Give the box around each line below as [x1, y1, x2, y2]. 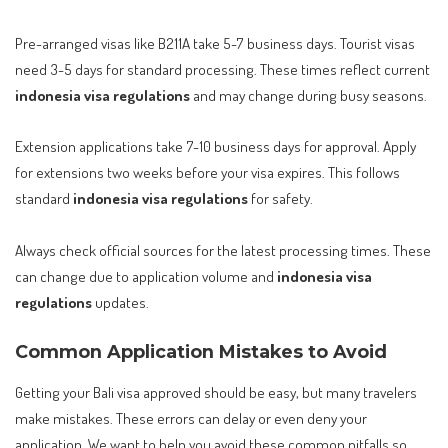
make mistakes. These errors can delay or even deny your [15, 408, 367, 429]
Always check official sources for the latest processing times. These [15, 239, 431, 260]
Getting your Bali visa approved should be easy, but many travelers [15, 382, 417, 403]
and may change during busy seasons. [190, 84, 427, 105]
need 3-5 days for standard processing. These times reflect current [15, 58, 430, 79]
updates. [92, 291, 149, 312]
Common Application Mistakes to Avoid [15, 341, 387, 363]
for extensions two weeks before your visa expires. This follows [15, 162, 400, 183]
